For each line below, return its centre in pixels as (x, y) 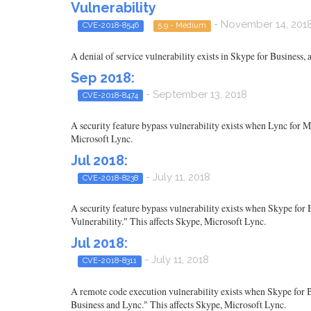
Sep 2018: (103, 77)
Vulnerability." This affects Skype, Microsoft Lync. (168, 221)
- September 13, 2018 (195, 94)
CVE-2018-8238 (110, 177)
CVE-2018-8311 (109, 261)
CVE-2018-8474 (110, 95)
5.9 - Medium (182, 25)
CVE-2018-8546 (110, 25)
